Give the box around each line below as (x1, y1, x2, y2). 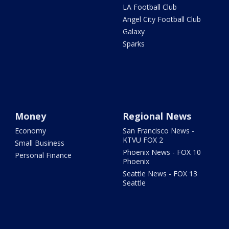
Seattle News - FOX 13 (122, 168, 197, 178)
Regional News (122, 109, 191, 122)
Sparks (122, 38, 145, 49)
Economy (15, 125, 47, 135)
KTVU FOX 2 (122, 134, 163, 145)
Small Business (15, 138, 65, 148)
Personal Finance (15, 150, 72, 160)
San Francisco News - (122, 125, 194, 135)
